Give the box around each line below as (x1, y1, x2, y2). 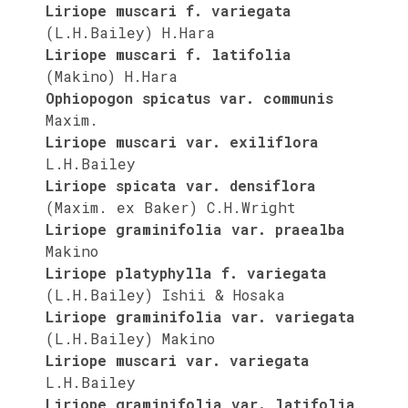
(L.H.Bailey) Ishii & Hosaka (46, 284, 285, 304)
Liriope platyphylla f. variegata (46, 262, 327, 282)
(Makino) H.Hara (46, 66, 178, 86)
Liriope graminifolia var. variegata (46, 306, 355, 326)
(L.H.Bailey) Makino (46, 328, 215, 348)
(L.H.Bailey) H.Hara (46, 22, 215, 42)
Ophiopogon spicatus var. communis (46, 87, 333, 107)
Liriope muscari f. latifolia (46, 44, 291, 64)
